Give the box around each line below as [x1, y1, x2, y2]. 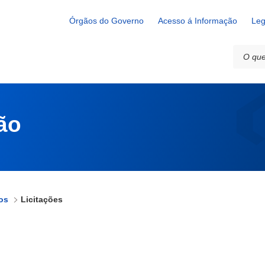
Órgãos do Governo [69, 16, 144, 26]
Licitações [21, 195, 63, 205]
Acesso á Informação [158, 16, 237, 26]
